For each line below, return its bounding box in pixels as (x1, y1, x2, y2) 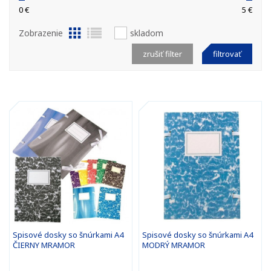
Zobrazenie (19, 27, 63, 39)
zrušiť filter (143, 48, 182, 59)
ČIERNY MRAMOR (13, 240, 75, 250)
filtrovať (213, 48, 241, 59)
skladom (130, 27, 163, 39)
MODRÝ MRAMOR (142, 240, 205, 250)
